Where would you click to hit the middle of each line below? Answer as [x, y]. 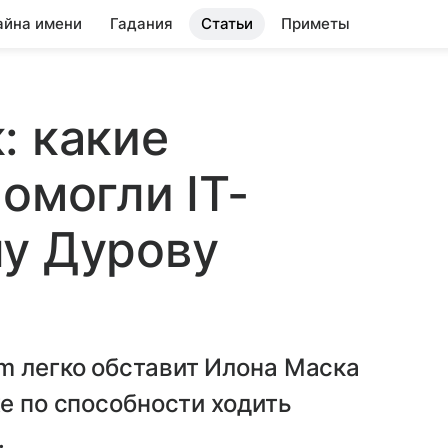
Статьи [227, 23]
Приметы [315, 23]
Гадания [141, 23]
